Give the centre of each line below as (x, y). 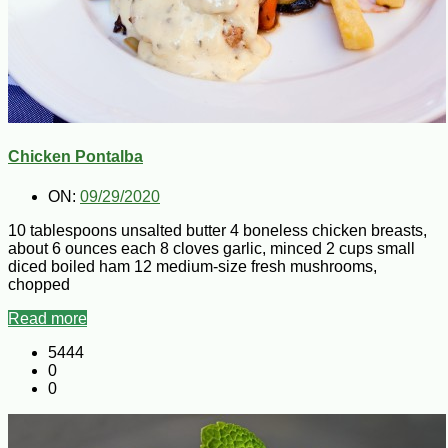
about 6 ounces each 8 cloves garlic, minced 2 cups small (211, 248)
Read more (47, 318)
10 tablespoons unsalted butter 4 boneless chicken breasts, (217, 230)
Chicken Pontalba (75, 157)
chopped (39, 284)
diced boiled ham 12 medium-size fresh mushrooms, (192, 266)
